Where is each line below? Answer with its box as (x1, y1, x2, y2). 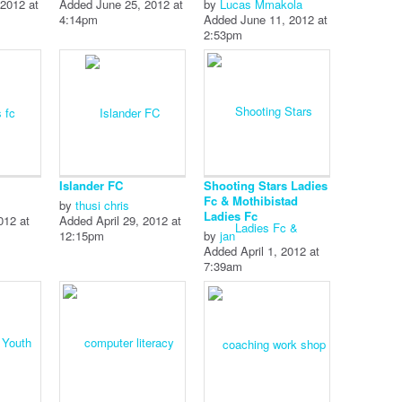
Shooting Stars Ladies (203, 177, 328, 194)
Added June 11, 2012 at (203, 11, 328, 28)
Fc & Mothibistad (203, 192, 298, 209)
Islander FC (58, 177, 123, 194)
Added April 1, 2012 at (203, 242, 319, 259)
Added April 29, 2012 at (58, 212, 181, 229)
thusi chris (74, 197, 129, 214)
